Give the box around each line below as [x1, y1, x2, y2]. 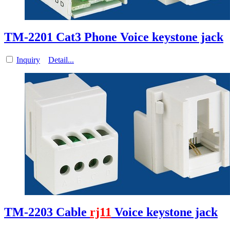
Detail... [48, 55, 74, 64]
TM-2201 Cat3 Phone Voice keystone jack [4, 30, 223, 44]
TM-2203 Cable [4, 205, 90, 219]
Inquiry [16, 55, 40, 64]
